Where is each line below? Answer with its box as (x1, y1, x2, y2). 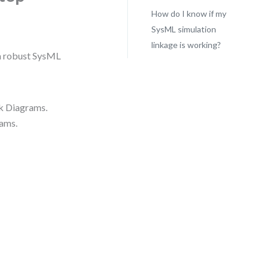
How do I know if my (151, 8, 226, 19)
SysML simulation (151, 24, 216, 34)
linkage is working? (151, 40, 221, 50)
